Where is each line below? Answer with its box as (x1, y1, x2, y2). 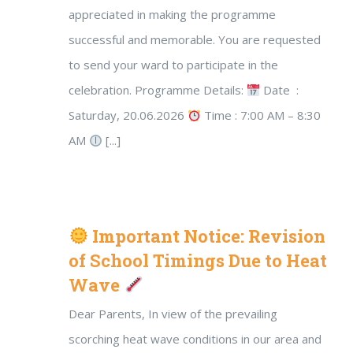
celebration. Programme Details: (69, 82, 247, 98)
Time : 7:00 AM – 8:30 (201, 107, 321, 123)
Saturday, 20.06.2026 (69, 107, 188, 123)
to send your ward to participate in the (69, 57, 278, 72)
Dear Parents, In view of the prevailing (69, 306, 277, 321)
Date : (260, 82, 299, 98)
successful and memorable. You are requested (69, 32, 321, 47)
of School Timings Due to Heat (69, 249, 327, 272)
